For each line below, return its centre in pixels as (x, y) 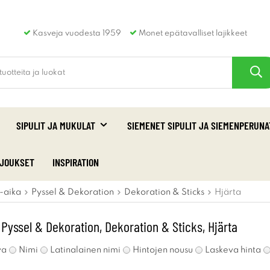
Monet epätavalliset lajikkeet (192, 33)
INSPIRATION (76, 162)
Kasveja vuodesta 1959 (76, 33)
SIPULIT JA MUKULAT (56, 125)
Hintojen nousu (163, 250)
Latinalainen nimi (85, 250)
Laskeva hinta (233, 250)
